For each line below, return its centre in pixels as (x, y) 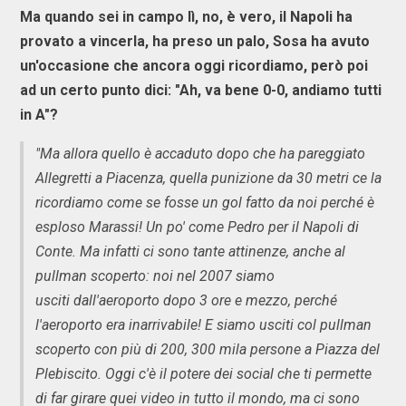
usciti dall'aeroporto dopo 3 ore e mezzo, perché (186, 300)
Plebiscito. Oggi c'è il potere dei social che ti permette (203, 373)
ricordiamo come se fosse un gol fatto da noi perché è (205, 202)
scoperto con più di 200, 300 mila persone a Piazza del (208, 349)
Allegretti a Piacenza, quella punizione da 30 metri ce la (208, 178)
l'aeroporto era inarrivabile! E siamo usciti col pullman (203, 324)
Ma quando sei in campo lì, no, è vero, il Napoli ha (186, 16)
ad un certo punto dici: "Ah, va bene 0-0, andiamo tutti (201, 90)
